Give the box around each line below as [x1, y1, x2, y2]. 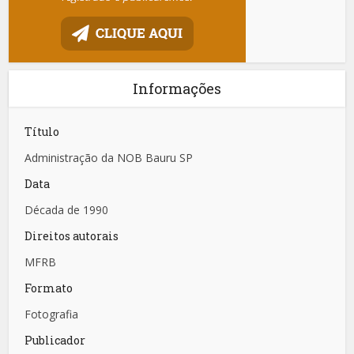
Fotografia [24, 307, 79, 322]
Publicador [24, 333, 86, 348]
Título [24, 124, 60, 140]
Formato [24, 281, 73, 296]
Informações [133, 79, 221, 99]
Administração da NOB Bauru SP [24, 150, 194, 166]
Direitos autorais [24, 228, 119, 244]
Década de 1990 [24, 202, 109, 218]
